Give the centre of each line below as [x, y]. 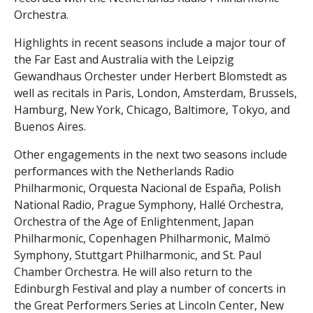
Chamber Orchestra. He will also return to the [133, 271]
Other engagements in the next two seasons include [151, 154]
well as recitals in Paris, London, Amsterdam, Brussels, [155, 93]
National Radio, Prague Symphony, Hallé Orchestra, [149, 204]
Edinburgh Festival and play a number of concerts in [150, 288]
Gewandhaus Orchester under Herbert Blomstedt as [151, 76]
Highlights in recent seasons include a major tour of [150, 42]
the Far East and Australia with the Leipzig [124, 59]
